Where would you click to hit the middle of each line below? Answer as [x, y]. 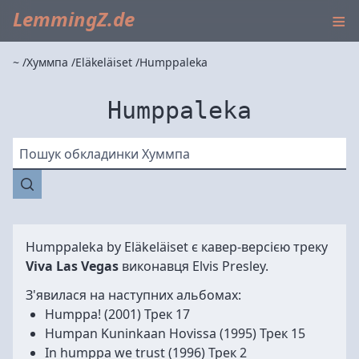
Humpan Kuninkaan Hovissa [131, 333]
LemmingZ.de [74, 19]
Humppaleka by [75, 247]
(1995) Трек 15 [262, 333]
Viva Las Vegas [72, 266]
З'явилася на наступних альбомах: [133, 295]
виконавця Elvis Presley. [194, 266]
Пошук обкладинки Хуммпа [105, 154]
